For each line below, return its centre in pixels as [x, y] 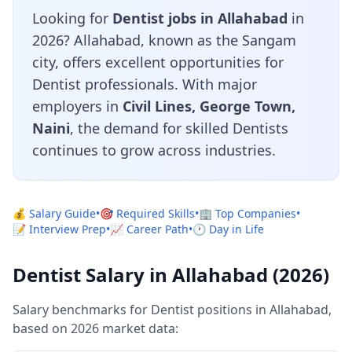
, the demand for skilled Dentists [179, 128]
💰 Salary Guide [54, 213]
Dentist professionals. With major [145, 84]
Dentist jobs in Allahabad [200, 18]
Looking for [72, 18]
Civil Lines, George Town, [209, 106]
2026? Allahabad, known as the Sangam [164, 40]
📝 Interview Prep [59, 229]
